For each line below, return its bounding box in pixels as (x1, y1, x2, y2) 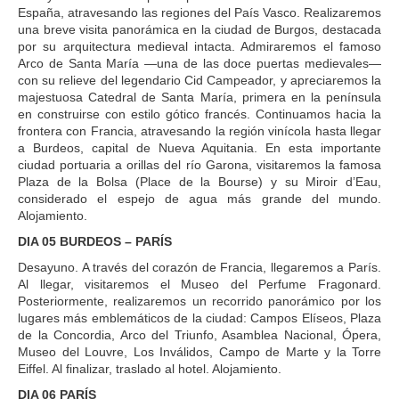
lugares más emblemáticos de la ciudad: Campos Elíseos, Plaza (18, 310, 381, 325)
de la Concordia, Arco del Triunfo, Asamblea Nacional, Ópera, (18, 327, 381, 342)
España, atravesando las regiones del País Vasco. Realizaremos (18, 4, 381, 20)
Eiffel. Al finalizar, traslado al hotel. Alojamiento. (18, 361, 281, 376)
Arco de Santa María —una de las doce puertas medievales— (18, 55, 381, 70)
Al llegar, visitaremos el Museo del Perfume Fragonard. (18, 276, 381, 291)
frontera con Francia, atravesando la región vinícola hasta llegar (18, 123, 381, 138)
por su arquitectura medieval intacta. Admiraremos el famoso (18, 38, 381, 53)
